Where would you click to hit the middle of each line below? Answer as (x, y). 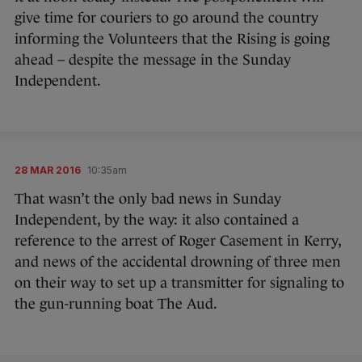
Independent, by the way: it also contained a (157, 220)
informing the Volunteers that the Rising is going (172, 39)
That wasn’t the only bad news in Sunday (148, 199)
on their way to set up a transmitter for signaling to (179, 283)
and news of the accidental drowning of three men (178, 262)
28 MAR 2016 (48, 170)
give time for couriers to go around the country (166, 18)
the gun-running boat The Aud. (116, 304)
